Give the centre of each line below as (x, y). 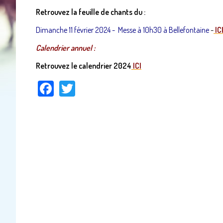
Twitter (96, 86)
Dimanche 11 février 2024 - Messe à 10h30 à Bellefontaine (123, 30)
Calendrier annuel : (65, 48)
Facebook (81, 86)
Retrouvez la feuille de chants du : (91, 12)
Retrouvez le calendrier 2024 (84, 65)
